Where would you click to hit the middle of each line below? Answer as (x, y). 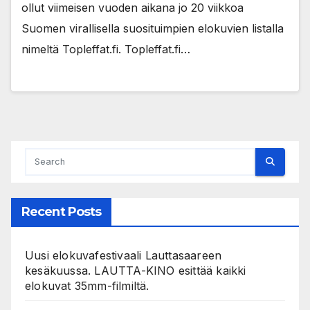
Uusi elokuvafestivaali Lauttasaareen (124, 255)
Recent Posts (62, 211)
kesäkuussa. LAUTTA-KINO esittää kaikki (136, 270)
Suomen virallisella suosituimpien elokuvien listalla (153, 29)
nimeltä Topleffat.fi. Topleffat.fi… (106, 49)
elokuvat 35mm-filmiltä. (87, 285)
